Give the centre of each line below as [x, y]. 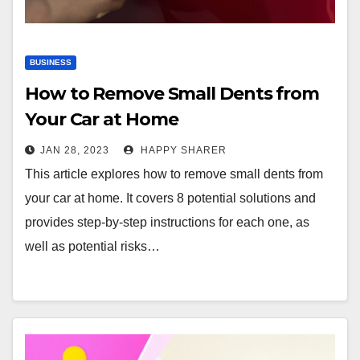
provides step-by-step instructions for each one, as [167, 222]
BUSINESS [51, 62]
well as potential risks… [92, 246]
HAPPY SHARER [182, 150]
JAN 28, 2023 [75, 150]
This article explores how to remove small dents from [174, 174]
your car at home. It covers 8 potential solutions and [170, 198]
